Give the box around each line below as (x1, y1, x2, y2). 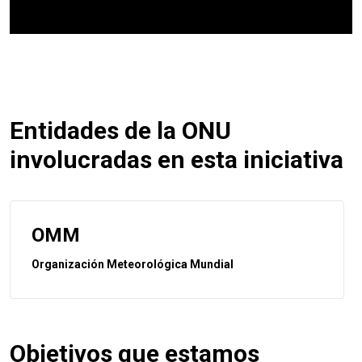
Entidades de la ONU (10, 116, 231, 145)
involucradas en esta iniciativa (10, 145, 343, 174)
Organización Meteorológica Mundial (32, 257, 234, 271)
